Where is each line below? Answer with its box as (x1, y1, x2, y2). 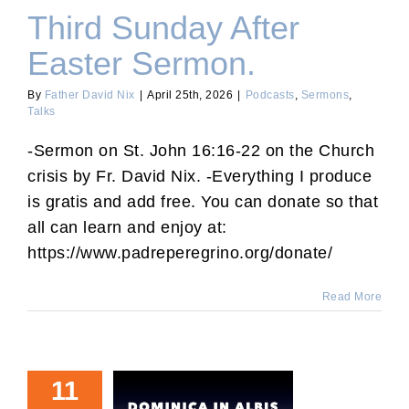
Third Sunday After (27, 10, 299, 47)
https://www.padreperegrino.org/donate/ (27, 244, 332, 262)
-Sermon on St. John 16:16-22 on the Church (27, 142, 374, 160)
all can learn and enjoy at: (27, 218, 227, 236)
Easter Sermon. (27, 46, 256, 82)
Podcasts (245, 89, 295, 101)
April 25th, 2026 (147, 89, 233, 101)
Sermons (300, 89, 349, 101)
